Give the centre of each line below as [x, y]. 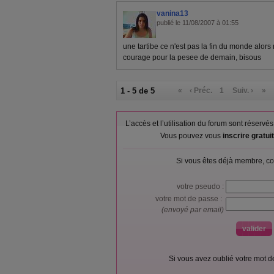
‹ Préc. [201, 91]
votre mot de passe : [191, 199]
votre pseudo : [201, 187]
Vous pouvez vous [191, 136]
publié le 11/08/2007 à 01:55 [198, 23]
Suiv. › [243, 91]
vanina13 [172, 13]
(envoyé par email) [194, 210]
